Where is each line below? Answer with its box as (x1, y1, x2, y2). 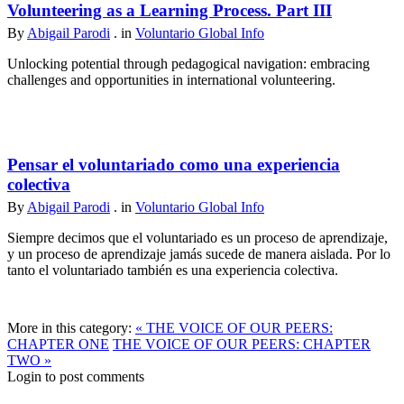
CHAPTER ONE (7, 335, 109, 352)
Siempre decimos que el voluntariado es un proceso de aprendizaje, (7, 229, 388, 245)
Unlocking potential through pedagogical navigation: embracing (7, 55, 370, 71)
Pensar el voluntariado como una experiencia (7, 154, 340, 174)
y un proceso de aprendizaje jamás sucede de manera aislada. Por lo (7, 245, 390, 262)
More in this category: (7, 319, 132, 335)
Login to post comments (7, 368, 144, 384)
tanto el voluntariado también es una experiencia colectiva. (7, 262, 338, 278)
